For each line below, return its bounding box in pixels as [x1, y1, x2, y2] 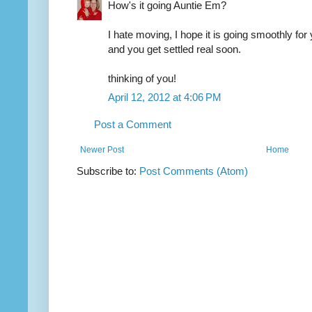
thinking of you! [108, 72, 176, 84]
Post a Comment [94, 118, 171, 130]
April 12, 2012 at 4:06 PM [108, 91, 221, 103]
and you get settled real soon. [108, 42, 241, 55]
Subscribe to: [77, 164, 139, 177]
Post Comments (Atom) [139, 164, 248, 177]
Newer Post [80, 144, 124, 155]
